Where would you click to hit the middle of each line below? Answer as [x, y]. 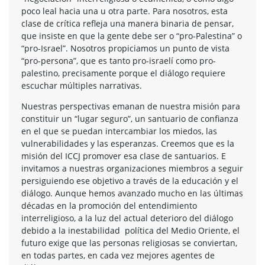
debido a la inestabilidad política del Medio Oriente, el [130, 230]
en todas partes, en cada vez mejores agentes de [118, 255]
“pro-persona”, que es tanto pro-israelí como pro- [119, 60]
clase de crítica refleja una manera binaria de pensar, [127, 23]
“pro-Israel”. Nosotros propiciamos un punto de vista [127, 48]
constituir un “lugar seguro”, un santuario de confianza [130, 118]
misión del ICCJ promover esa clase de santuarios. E [124, 156]
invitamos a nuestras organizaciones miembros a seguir [132, 168]
